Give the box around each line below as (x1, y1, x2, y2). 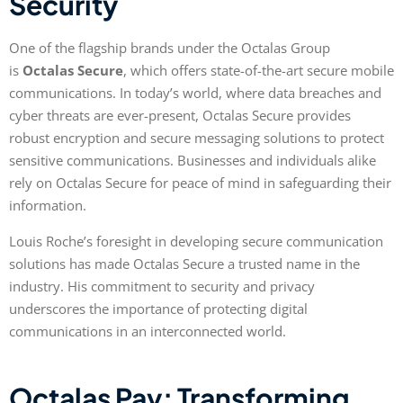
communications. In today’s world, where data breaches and (9, 84, 381, 103)
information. (9, 196, 86, 215)
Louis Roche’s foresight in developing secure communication (9, 231, 383, 250)
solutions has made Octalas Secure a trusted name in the (9, 254, 360, 273)
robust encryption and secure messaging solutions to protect (9, 129, 384, 148)
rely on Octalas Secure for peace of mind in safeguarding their (9, 174, 391, 193)
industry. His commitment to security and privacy (9, 276, 315, 295)
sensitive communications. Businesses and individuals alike (9, 151, 376, 170)
